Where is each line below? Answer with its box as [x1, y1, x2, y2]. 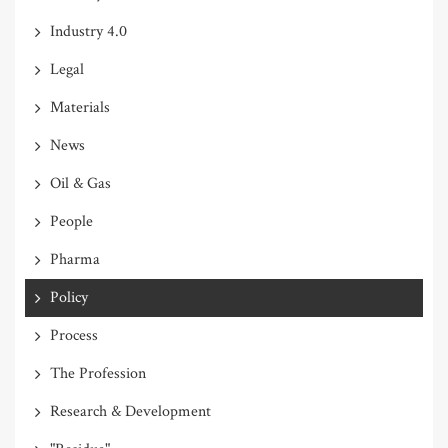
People [50, 210, 93, 232]
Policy [50, 286, 88, 308]
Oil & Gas [50, 172, 111, 194]
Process [50, 324, 98, 346]
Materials [50, 96, 110, 118]
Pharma [50, 248, 100, 270]
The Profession [50, 362, 146, 384]
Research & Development [50, 400, 211, 422]
